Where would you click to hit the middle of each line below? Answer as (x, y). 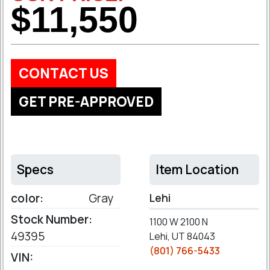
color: (27, 198)
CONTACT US (64, 73)
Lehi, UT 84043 (182, 236)
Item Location (197, 169)
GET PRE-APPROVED (86, 102)
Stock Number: (52, 219)
